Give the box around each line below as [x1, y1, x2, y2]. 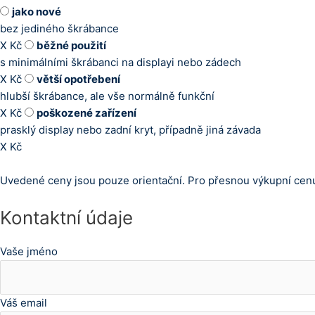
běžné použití [37, 39, 106, 52]
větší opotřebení [37, 72, 120, 86]
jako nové [12, 5, 61, 18]
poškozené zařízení [37, 106, 136, 120]
